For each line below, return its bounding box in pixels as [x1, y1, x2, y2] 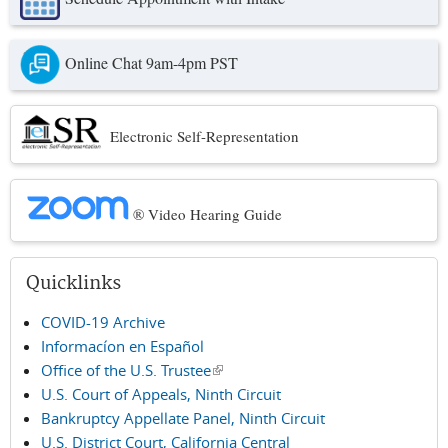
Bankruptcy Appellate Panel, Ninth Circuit [41, 408, 325, 429]
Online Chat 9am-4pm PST [65, 52, 238, 73]
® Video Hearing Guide [129, 204, 282, 225]
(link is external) [211, 360, 319, 381]
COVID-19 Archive [41, 312, 165, 333]
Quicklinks [26, 272, 121, 296]
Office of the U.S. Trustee [41, 360, 211, 381]
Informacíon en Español [41, 336, 204, 357]
